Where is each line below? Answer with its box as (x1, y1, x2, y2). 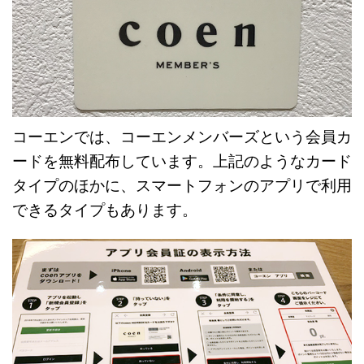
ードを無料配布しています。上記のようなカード (12, 152, 352, 171)
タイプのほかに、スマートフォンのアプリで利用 (12, 176, 352, 196)
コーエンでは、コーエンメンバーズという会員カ (12, 128, 352, 147)
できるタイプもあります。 (12, 201, 197, 220)
